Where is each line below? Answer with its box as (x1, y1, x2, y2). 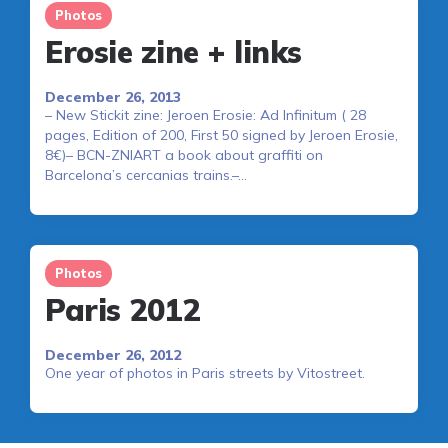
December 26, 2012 (45, 346, 181, 365)
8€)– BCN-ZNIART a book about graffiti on (45, 146, 323, 165)
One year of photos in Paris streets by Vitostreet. (45, 364, 365, 383)
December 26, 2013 (45, 88, 181, 107)
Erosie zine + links (45, 33, 302, 72)
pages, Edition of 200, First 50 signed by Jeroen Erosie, (45, 126, 398, 145)
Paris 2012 (45, 291, 199, 330)
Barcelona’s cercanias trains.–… (45, 166, 247, 185)
